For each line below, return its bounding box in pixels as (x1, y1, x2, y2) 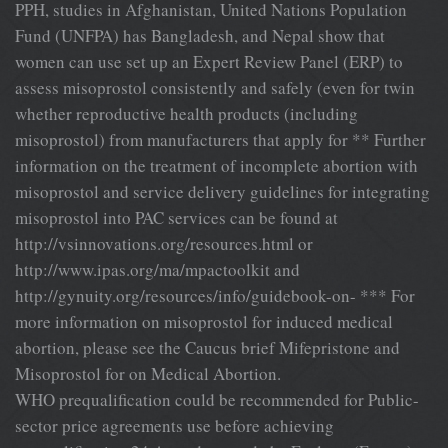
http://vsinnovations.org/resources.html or (15, 231, 313, 255)
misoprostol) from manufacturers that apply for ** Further (15, 127, 426, 151)
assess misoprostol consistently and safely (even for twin (15, 75, 415, 99)
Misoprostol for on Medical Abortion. (15, 361, 281, 385)
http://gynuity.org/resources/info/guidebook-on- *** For (15, 283, 415, 307)
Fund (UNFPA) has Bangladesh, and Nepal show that (15, 23, 385, 47)
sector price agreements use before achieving (15, 413, 334, 437)
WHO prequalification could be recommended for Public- (15, 387, 419, 411)
